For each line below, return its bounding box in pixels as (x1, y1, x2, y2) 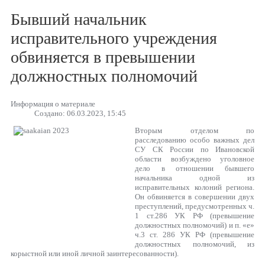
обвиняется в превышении (11, 47, 195, 66)
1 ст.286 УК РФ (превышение (135, 211, 254, 220)
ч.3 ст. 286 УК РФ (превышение (135, 230, 254, 239)
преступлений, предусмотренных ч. (135, 201, 254, 211)
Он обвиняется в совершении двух (135, 192, 254, 201)
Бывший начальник (11, 9, 147, 28)
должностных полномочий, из (135, 239, 254, 248)
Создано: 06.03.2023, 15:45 (34, 108, 126, 118)
